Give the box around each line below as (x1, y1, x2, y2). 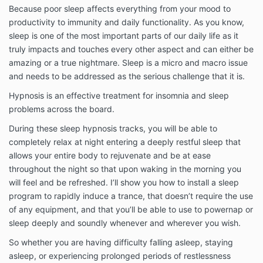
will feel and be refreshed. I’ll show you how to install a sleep (9, 177, 239, 188)
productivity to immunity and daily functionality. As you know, (9, 17, 244, 28)
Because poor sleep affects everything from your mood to (9, 4, 231, 14)
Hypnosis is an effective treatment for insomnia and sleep (9, 90, 229, 101)
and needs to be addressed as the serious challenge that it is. (9, 71, 247, 82)
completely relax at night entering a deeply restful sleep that (9, 137, 241, 147)
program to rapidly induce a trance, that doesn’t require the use (9, 191, 253, 201)
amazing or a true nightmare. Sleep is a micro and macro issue (9, 58, 248, 68)
